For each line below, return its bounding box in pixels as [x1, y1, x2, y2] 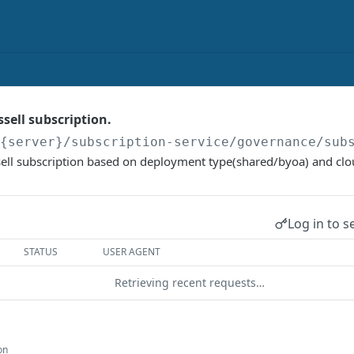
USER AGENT [103, 245, 161, 258]
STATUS [24, 245, 58, 258]
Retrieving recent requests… [115, 275, 265, 290]
